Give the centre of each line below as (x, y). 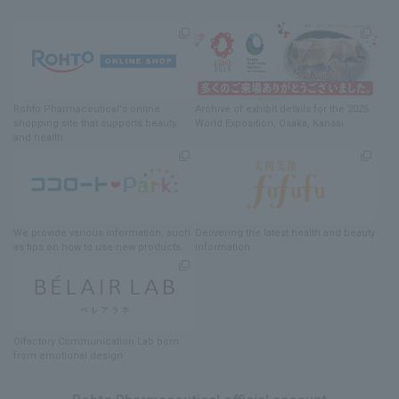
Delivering (219, 232)
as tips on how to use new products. (98, 247)
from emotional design (68, 356)
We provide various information (87, 232)
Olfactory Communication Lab (84, 342)
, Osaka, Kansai (309, 124)
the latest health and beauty (310, 232)
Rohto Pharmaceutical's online (87, 110)
